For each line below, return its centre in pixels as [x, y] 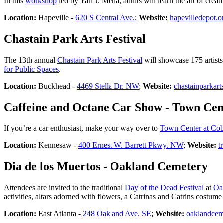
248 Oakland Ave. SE [117, 213]
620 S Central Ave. [105, 18]
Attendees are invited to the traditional [64, 187]
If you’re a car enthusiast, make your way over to [82, 128]
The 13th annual [31, 60]
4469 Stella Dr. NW [108, 86]
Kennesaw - [57, 145]
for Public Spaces [31, 69]
